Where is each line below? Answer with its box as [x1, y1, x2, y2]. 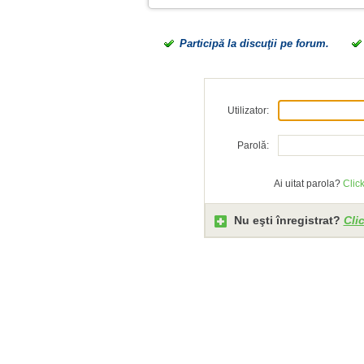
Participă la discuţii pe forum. [180, 37, 329, 50]
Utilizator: [227, 105, 269, 116]
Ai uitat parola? [273, 178, 343, 189]
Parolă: [236, 140, 269, 151]
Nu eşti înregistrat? [233, 214, 340, 227]
